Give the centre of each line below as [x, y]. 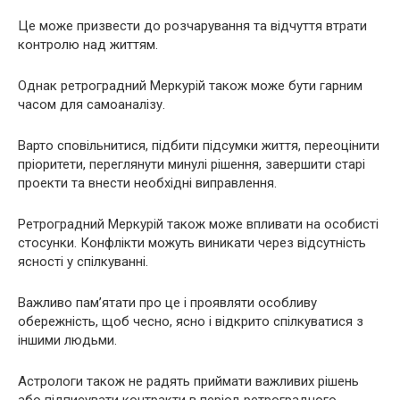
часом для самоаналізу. [92, 104]
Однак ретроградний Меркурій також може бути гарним [190, 86]
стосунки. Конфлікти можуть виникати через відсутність [192, 243]
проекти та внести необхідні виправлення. [147, 183]
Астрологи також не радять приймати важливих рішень [188, 381]
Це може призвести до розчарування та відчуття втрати [192, 26]
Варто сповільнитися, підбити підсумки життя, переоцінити [199, 146]
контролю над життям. [88, 45]
